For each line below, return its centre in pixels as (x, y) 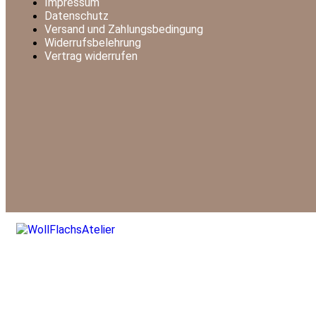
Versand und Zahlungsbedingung (124, 30)
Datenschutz (77, 16)
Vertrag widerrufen (91, 56)
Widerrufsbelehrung (93, 43)
